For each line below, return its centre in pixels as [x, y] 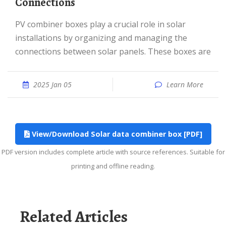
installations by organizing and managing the [101, 38]
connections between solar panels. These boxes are [113, 51]
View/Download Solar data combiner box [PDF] [116, 134]
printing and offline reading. [113, 166]
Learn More [185, 84]
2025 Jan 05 [52, 84]
